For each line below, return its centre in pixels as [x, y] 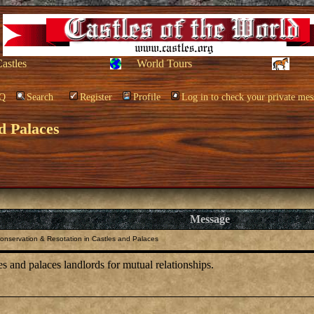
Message [210, 219]
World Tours [164, 63]
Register [96, 97]
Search [40, 97]
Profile [147, 97]
